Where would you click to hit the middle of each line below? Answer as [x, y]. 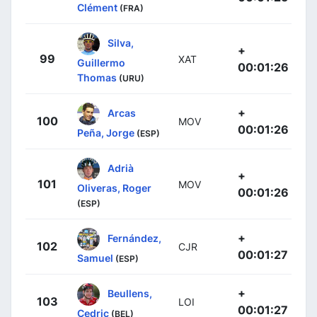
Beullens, [130, 293]
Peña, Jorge [106, 133]
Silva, [121, 42]
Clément [97, 8]
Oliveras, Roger [114, 188]
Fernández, [134, 238]
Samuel [95, 258]
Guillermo [101, 63]
